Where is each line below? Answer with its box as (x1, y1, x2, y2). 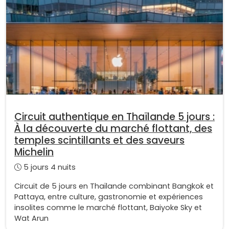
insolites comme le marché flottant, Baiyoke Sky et (14, 202, 202, 213)
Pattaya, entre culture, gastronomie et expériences (14, 192, 203, 202)
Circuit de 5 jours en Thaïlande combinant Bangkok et (14, 181, 214, 192)
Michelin (14, 145, 54, 159)
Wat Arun (14, 213, 49, 224)
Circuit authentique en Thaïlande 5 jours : (14, 110, 215, 124)
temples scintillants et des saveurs (14, 133, 185, 148)
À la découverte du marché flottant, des (14, 122, 212, 136)
